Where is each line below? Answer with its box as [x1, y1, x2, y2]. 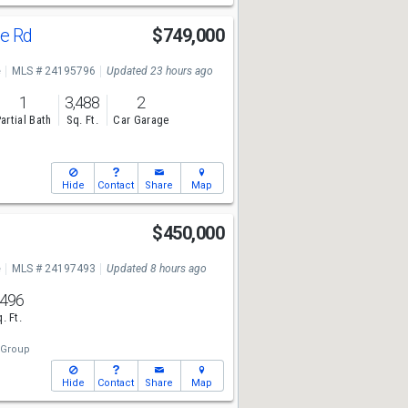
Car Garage [113, 113, 169, 127]
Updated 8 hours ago [106, 262, 207, 275]
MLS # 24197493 [11, 262, 96, 275]
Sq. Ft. [66, 113, 98, 127]
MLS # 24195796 [11, 65, 96, 77]
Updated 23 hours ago [106, 65, 213, 77]
